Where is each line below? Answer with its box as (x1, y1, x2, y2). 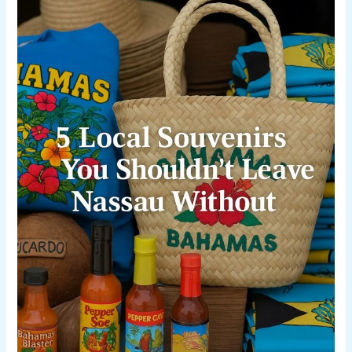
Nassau (16, 64, 57, 78)
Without (16, 83, 56, 97)
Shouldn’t (16, 27, 64, 40)
